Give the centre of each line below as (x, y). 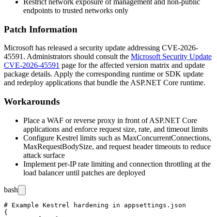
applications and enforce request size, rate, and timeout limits (116, 129)
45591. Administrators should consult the (67, 57)
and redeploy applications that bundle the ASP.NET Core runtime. (105, 83)
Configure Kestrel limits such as (73, 138)
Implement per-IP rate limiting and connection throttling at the (117, 164)
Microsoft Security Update (171, 57)
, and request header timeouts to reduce (151, 146)
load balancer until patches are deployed (84, 172)
